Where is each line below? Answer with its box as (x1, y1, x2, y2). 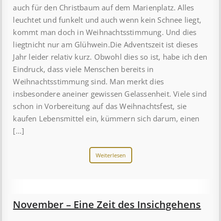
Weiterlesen (95, 151, 126, 159)
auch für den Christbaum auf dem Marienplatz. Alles (13, 2, 194, 12)
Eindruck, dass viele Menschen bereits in (13, 64, 154, 74)
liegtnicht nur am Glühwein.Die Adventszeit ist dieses (13, 39, 198, 49)
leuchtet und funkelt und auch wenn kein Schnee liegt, (13, 14, 202, 25)
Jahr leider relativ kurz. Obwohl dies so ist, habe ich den (13, 51, 208, 62)
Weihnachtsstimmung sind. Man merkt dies (13, 76, 164, 86)
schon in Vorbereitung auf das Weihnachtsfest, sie (13, 101, 187, 111)
